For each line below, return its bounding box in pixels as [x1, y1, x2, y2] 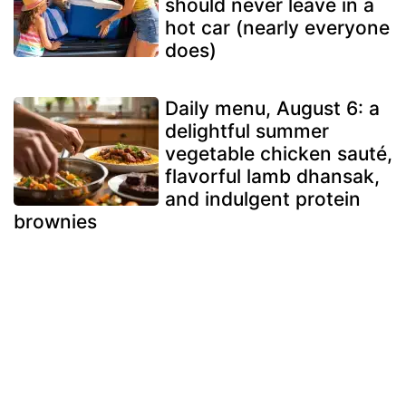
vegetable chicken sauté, [165, 142, 392, 166]
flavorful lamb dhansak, [165, 165, 380, 188]
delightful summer [165, 120, 329, 143]
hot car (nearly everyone [165, 16, 390, 40]
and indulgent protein [165, 188, 361, 211]
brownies [14, 210, 97, 234]
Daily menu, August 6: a [165, 97, 380, 121]
